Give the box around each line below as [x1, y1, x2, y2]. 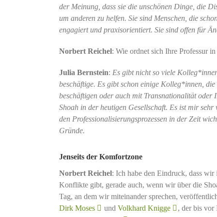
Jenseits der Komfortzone [59, 152, 142, 161]
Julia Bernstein [59, 68, 108, 77]
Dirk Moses [59, 203, 95, 212]
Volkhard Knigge [117, 203, 170, 212]
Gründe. [59, 126, 85, 135]
